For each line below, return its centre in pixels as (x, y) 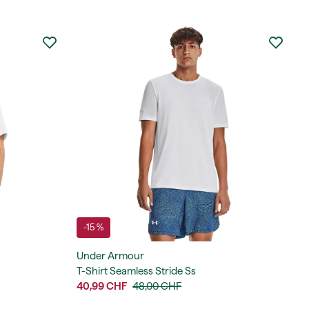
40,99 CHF (102, 286)
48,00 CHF (157, 286)
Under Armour (111, 256)
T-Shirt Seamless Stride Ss (137, 271)
